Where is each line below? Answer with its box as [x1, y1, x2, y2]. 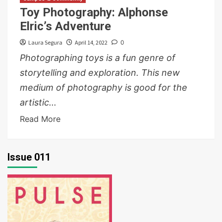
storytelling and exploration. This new [20, 67, 180, 78]
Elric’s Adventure [20, 19, 111, 34]
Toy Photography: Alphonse [20, 5, 168, 20]
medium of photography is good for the [20, 82, 187, 93]
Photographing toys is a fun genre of [20, 53, 175, 63]
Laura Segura [28, 39, 62, 47]
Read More [20, 114, 60, 124]
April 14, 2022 [75, 39, 108, 47]
